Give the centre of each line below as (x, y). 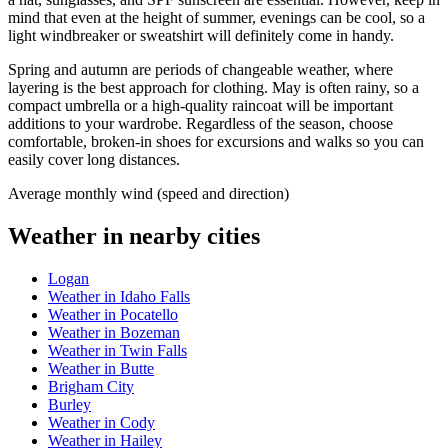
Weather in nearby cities (134, 236)
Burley (69, 404)
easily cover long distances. (94, 160)
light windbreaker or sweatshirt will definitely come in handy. (201, 36)
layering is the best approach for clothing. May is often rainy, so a (213, 88)
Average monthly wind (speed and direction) (148, 194)
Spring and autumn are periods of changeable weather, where (200, 70)
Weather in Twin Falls (117, 350)
